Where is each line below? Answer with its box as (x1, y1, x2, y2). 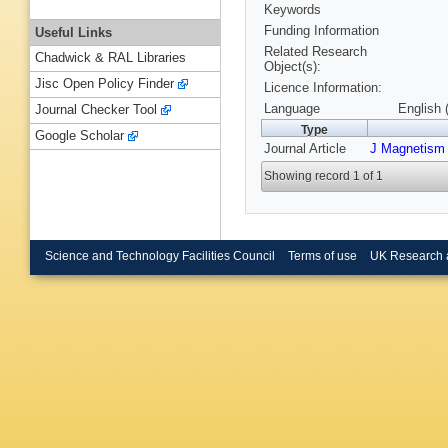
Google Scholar (35, 128, 124, 144)
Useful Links (35, 24, 112, 40)
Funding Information (264, 23, 379, 39)
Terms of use (287, 249, 357, 262)
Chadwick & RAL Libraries (35, 50, 186, 66)
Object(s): (264, 59, 321, 75)
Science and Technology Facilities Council (45, 249, 275, 262)
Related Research (264, 44, 367, 60)
